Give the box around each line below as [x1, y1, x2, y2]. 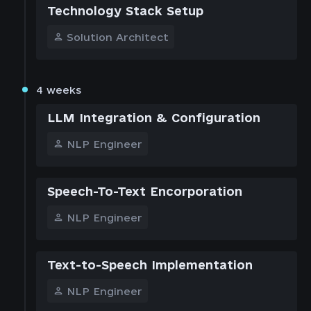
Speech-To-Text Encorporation [47, 185, 242, 199]
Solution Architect [67, 31, 169, 44]
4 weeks [36, 84, 81, 96]
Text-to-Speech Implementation [47, 258, 253, 272]
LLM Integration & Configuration [47, 111, 260, 125]
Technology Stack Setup [47, 4, 203, 18]
